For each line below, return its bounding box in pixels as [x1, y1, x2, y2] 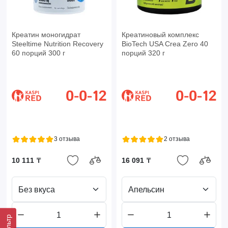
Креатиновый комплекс [121, 31, 199, 39]
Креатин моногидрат [11, 31, 80, 39]
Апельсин [128, 185, 164, 194]
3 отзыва [53, 135, 80, 143]
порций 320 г [121, 49, 165, 58]
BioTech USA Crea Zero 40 [121, 40, 208, 48]
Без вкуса [18, 185, 55, 194]
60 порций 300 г [11, 49, 65, 58]
